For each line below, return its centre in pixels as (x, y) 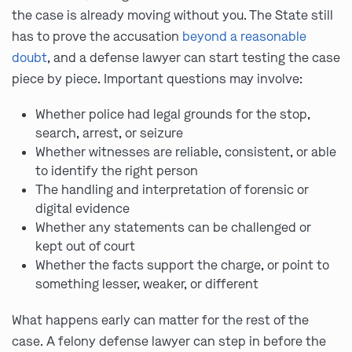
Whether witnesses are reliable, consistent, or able (186, 152)
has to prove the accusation (97, 36)
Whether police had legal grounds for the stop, (173, 114)
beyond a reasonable (244, 36)
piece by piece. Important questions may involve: (157, 79)
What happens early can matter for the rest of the (160, 320)
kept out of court (85, 246)
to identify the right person (117, 170)
